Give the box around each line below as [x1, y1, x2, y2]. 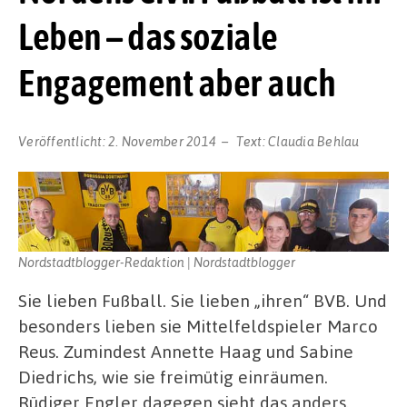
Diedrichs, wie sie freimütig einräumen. [18, 365, 328, 389]
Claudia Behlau [268, 133, 360, 150]
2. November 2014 [108, 133, 216, 150]
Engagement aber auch [18, 60, 335, 104]
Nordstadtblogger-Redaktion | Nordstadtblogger [18, 253, 295, 271]
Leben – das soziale [18, 14, 278, 58]
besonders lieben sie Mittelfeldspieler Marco [18, 314, 378, 338]
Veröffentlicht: [18, 133, 108, 150]
